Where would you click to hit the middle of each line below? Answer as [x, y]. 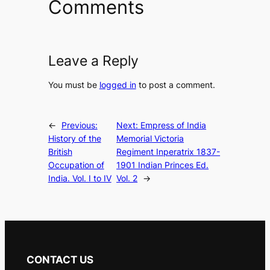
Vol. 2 [127, 178]
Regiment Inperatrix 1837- [168, 152]
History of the [74, 139]
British [60, 152]
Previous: [79, 125]
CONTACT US [60, 260]
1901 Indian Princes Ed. [163, 165]
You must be [74, 84]
